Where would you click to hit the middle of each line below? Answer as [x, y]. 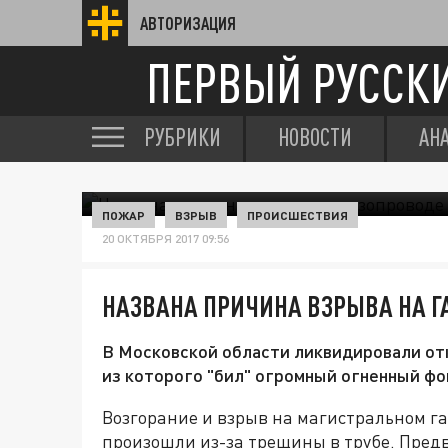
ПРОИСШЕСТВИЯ [297, 215]
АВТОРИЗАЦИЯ [188, 23]
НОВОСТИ [315, 137]
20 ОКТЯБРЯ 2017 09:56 [165, 238]
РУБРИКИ [182, 137]
